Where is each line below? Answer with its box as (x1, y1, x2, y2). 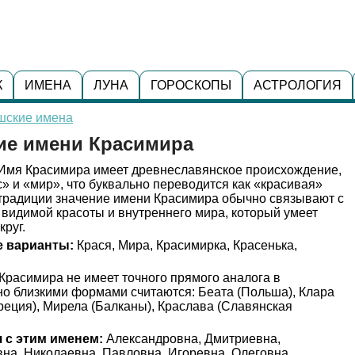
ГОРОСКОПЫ (150, 78, 231, 92)
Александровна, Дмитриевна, (103, 332, 281, 345)
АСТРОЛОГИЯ (253, 78, 342, 92)
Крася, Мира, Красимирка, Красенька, (74, 239, 297, 252)
